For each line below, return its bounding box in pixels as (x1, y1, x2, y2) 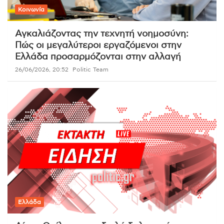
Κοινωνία (18, 6, 44, 13)
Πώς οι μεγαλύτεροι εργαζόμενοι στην (15, 41, 181, 50)
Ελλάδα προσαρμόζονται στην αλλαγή (15, 52, 181, 62)
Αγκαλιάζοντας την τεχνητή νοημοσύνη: (15, 29, 188, 39)
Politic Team (72, 66, 108, 73)
